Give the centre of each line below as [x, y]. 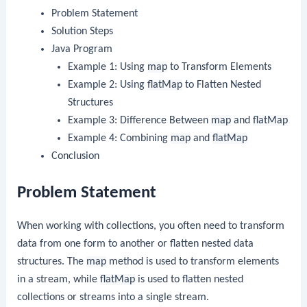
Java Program [82, 50]
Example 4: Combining [120, 139]
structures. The [52, 261]
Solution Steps [82, 32]
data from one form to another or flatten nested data [136, 244]
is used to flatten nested [189, 279]
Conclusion [75, 157]
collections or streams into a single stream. [113, 297]
